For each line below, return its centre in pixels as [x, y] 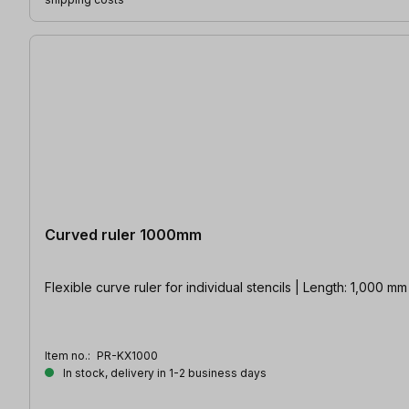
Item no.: [69, 355]
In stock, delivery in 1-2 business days [163, 372]
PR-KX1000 [127, 355]
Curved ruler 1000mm [123, 234]
